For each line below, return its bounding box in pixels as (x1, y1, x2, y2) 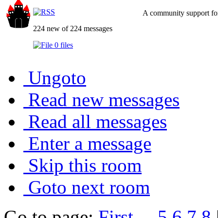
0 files (53, 40, 73, 49)
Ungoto (28, 67, 86, 88)
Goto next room (28, 176, 150, 198)
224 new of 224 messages (33, 24, 112, 33)
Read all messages (28, 110, 167, 132)
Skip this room (28, 154, 142, 176)
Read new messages (28, 89, 180, 110)
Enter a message (28, 132, 151, 154)
